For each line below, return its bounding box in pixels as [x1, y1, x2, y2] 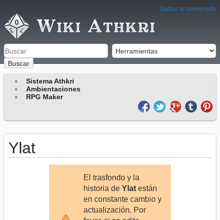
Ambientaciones [26, 84, 81, 93]
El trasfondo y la [83, 173, 139, 182]
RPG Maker [26, 92, 63, 101]
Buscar [8, 59, 29, 67]
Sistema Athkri [26, 77, 75, 85]
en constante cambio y [83, 195, 162, 204]
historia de [83, 184, 122, 193]
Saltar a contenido [160, 4, 216, 12]
